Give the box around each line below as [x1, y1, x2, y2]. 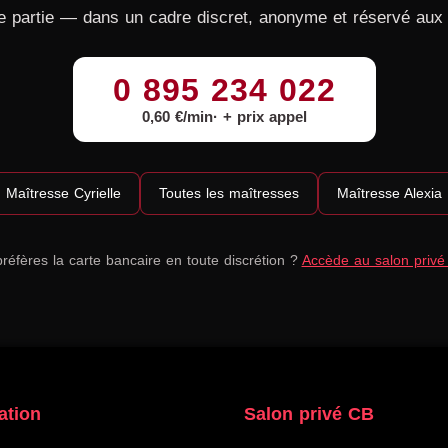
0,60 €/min [141, 107, 213, 125]
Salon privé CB [244, 403, 374, 424]
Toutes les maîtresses [159, 184, 299, 201]
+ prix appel [222, 107, 307, 125]
